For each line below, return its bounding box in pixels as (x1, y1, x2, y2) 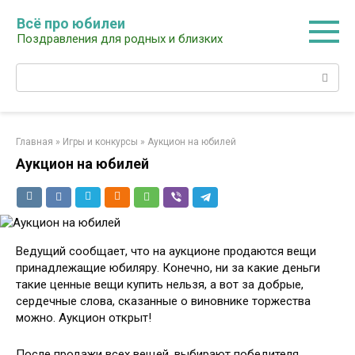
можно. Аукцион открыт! (16, 311, 151, 325)
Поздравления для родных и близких (17, 32, 223, 46)
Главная (16, 136, 53, 147)
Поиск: (16, 64, 53, 78)
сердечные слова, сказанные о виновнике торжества (16, 294, 311, 308)
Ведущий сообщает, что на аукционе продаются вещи (16, 244, 316, 258)
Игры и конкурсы (63, 136, 138, 147)
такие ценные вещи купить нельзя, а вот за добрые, (16, 277, 303, 292)
